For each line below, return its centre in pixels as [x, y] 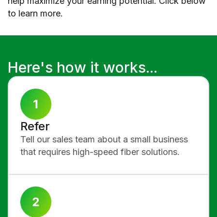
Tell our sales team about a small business [104, 139]
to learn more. [35, 13]
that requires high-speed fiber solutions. [101, 152]
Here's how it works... [83, 67]
